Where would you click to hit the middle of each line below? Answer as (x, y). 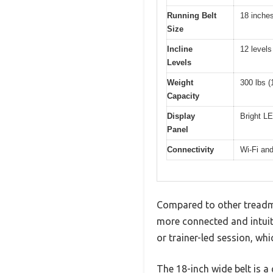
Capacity (183, 96)
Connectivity (190, 149)
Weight (180, 82)
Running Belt (192, 15)
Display (181, 116)
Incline (180, 49)
